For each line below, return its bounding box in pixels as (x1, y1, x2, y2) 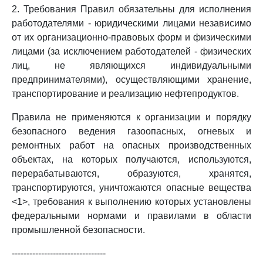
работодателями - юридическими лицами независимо (12, 18, 251, 28)
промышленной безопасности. (12, 225, 145, 235)
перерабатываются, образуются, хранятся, (12, 168, 251, 178)
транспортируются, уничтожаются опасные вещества (12, 183, 251, 193)
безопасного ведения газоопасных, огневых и (12, 126, 251, 136)
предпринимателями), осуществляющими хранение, (12, 75, 251, 85)
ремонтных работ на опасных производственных (12, 140, 251, 150)
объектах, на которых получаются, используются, (12, 154, 251, 164)
